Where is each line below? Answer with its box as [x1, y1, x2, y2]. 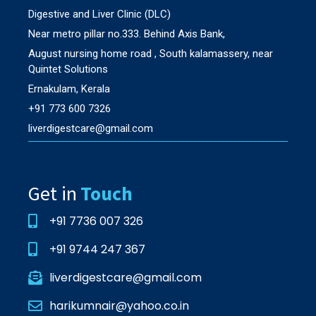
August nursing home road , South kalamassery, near [28, 47, 273, 60]
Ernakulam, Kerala [28, 82, 110, 95]
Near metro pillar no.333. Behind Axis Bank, [28, 27, 225, 40]
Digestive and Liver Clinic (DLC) [28, 7, 171, 20]
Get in [28, 180, 77, 206]
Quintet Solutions [28, 62, 108, 75]
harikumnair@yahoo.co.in [49, 297, 189, 314]
